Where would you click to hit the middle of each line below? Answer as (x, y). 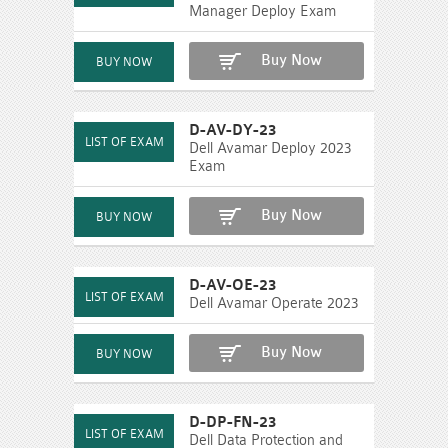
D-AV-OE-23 (233, 285)
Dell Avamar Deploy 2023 (270, 148)
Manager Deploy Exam (262, 11)
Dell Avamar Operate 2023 (274, 303)
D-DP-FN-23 (233, 422)
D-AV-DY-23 (233, 130)
